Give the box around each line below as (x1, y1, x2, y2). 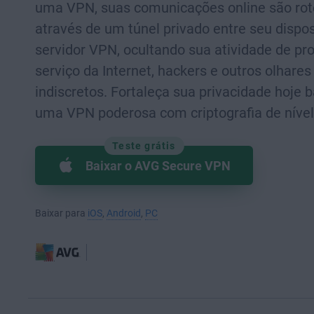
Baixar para (35, 207, 88, 219)
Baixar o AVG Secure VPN (86, 158, 231, 173)
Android (107, 207, 141, 219)
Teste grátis (112, 140, 176, 151)
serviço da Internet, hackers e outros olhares (35, 62, 311, 79)
